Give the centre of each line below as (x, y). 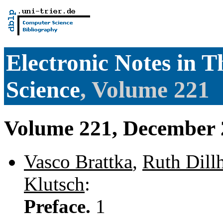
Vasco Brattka (78, 161)
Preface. (60, 206)
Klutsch (54, 184)
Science (43, 90)
